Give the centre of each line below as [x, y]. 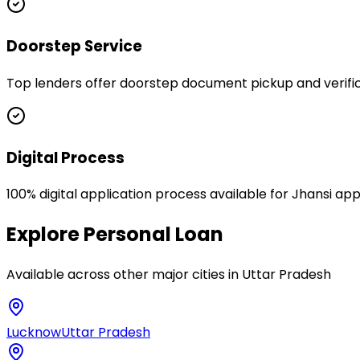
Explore [45, 235]
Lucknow [34, 333]
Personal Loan [153, 235]
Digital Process [65, 157]
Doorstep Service [74, 47]
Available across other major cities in [124, 275]
